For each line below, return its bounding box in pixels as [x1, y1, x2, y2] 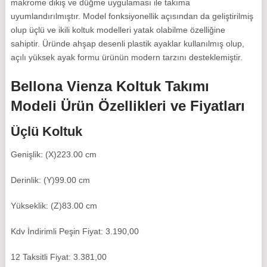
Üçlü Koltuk [10, 124, 82, 139]
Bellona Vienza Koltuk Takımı [10, 78, 209, 95]
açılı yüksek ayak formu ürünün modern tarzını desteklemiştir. [10, 52, 243, 63]
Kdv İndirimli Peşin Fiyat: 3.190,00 [10, 226, 139, 237]
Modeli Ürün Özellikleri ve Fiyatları [10, 98, 245, 114]
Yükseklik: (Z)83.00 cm [10, 201, 97, 211]
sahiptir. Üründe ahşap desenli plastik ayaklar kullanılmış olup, [10, 39, 244, 49]
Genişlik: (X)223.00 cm [10, 150, 97, 160]
